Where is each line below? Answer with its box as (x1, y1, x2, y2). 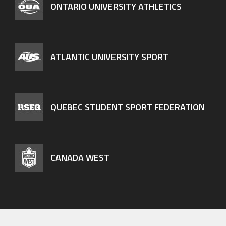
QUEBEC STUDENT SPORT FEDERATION (50, 100, 205, 114)
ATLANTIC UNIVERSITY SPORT (50, 49, 168, 64)
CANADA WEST (50, 150, 109, 164)
